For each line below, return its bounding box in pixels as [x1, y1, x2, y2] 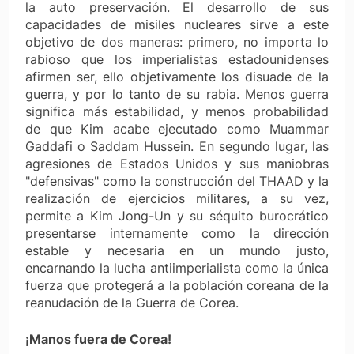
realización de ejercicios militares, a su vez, [25, 190, 329, 206]
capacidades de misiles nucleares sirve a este [25, 16, 329, 32]
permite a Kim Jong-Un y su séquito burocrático [25, 207, 329, 224]
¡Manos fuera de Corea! [25, 330, 171, 347]
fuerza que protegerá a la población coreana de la [25, 277, 329, 293]
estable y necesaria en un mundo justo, [25, 242, 329, 258]
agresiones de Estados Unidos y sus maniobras [25, 155, 329, 171]
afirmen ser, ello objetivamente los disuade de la [25, 68, 329, 85]
